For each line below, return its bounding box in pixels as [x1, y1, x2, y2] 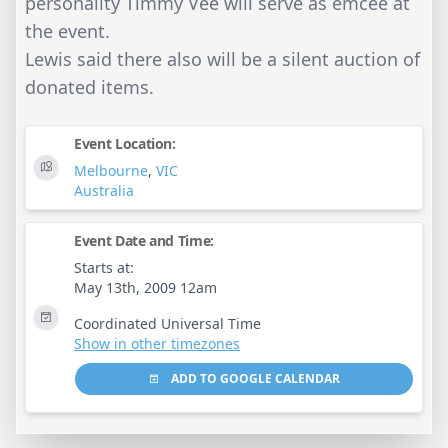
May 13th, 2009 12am [74, 277, 217, 297]
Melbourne [74, 160, 148, 180]
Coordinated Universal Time [74, 313, 261, 333]
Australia [74, 180, 134, 200]
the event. [25, 18, 110, 43]
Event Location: [74, 133, 176, 153]
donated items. [25, 74, 154, 99]
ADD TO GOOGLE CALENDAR [168, 369, 340, 387]
